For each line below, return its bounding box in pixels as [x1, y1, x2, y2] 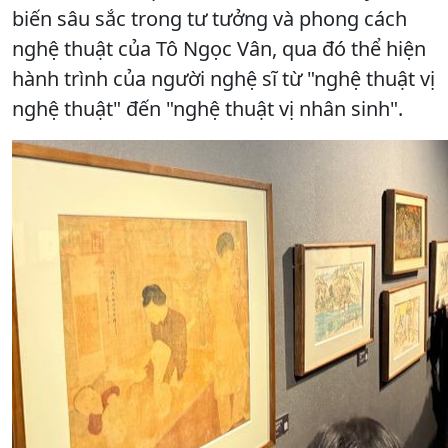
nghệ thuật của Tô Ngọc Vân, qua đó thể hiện [12, 34, 426, 62]
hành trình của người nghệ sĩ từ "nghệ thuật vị [12, 64, 435, 92]
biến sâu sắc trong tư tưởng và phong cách [12, 4, 407, 32]
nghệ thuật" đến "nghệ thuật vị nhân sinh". [12, 94, 403, 122]
